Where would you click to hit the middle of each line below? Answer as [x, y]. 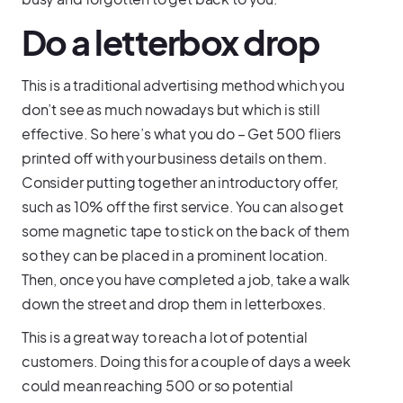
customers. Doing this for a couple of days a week [186, 361]
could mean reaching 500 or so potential [157, 385]
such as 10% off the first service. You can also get [182, 206]
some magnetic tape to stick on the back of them [185, 230]
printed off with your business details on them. [174, 157]
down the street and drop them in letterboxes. [174, 303]
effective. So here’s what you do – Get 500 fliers [181, 133]
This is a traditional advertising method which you [183, 85]
